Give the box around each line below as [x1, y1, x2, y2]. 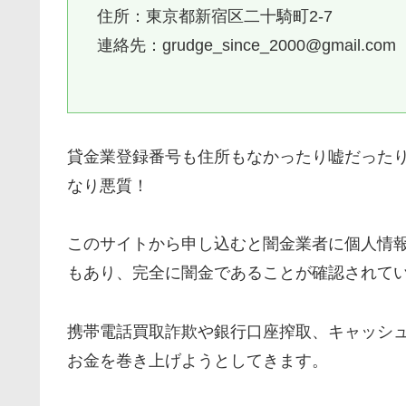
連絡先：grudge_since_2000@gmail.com [97, 35, 397, 54]
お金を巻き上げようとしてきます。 [67, 351, 328, 370]
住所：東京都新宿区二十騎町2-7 [97, 6, 333, 25]
